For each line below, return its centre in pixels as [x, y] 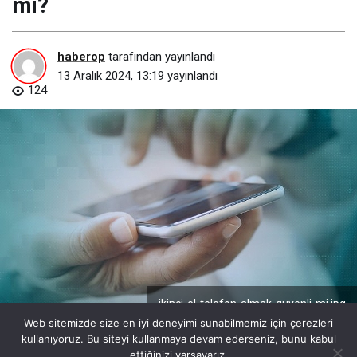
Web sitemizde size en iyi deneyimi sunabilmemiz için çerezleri [178, 323]
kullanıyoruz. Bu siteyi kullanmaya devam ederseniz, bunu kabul [178, 339]
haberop [81, 57]
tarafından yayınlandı [160, 57]
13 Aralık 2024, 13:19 [111, 76]
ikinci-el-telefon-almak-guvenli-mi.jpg [252, 304]
